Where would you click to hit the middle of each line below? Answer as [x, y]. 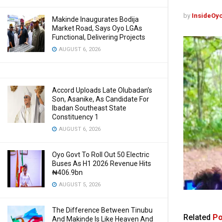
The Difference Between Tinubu [102, 210]
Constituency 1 [75, 117]
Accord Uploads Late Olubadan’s [102, 90]
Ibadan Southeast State [89, 108]
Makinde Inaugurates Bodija [95, 19]
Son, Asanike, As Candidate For [101, 99]
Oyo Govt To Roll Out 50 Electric [101, 155]
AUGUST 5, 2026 [79, 185]
